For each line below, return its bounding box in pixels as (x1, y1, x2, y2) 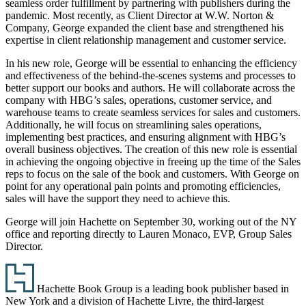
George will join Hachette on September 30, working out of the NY (5, 215, 296, 227)
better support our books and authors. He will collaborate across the (5, 81, 295, 94)
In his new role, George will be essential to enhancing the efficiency (5, 57, 297, 69)
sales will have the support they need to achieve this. (5, 192, 230, 204)
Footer (5, 262, 52, 281)
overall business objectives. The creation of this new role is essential (5, 143, 297, 155)
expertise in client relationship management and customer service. (5, 33, 286, 46)
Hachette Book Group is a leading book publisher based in (34, 282, 289, 294)
